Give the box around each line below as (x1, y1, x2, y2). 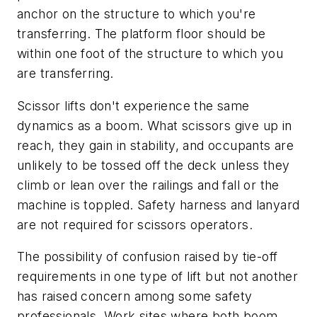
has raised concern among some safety (17, 289, 253, 304)
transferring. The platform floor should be (17, 25, 266, 41)
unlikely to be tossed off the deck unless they (17, 157, 290, 173)
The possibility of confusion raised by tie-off (17, 249, 278, 265)
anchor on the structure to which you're (17, 6, 256, 21)
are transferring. (17, 65, 114, 81)
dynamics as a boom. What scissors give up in (17, 117, 292, 133)
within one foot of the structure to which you (17, 45, 283, 61)
